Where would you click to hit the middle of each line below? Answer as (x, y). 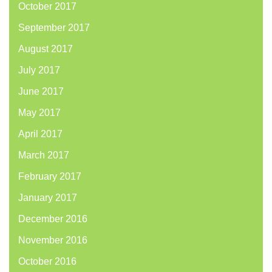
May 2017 (39, 113)
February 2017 (50, 177)
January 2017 (48, 198)
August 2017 (46, 49)
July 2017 (39, 70)
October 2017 (47, 7)
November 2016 (53, 240)
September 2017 (54, 28)
